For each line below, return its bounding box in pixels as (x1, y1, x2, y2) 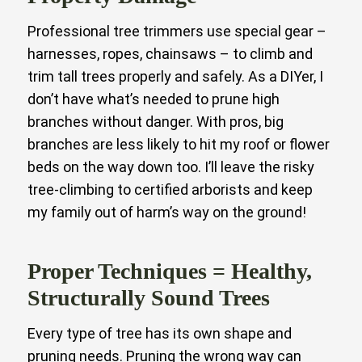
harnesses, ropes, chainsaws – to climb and (27, 44, 313, 62)
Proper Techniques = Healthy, (27, 258, 312, 284)
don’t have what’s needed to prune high (27, 90, 280, 107)
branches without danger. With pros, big (27, 112, 284, 130)
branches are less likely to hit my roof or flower (27, 135, 330, 153)
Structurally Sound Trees (27, 284, 270, 310)
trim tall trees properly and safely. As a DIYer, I (27, 67, 323, 85)
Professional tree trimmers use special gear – (27, 22, 326, 40)
